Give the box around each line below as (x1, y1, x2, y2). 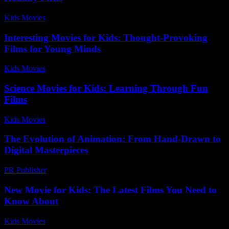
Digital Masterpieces (4, 145, 88, 156)
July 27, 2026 (50, 13, 94, 22)
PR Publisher (4, 166, 47, 175)
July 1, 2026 (50, 216, 90, 225)
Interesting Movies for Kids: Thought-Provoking (4, 32, 208, 43)
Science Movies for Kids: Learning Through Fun (4, 82, 208, 94)
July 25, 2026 (50, 64, 94, 73)
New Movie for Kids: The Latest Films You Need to (4, 184, 217, 195)
